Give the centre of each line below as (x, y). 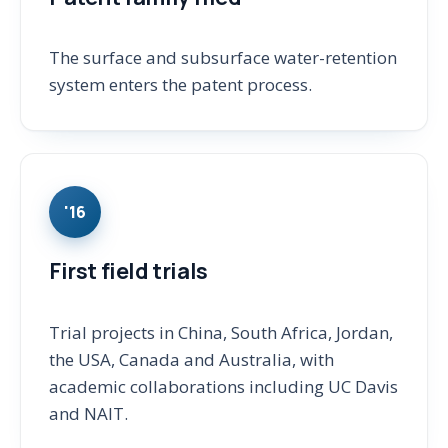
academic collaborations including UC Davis (223, 386)
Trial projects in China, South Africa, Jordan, (221, 332)
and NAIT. (88, 413)
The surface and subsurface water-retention (223, 58)
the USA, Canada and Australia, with (191, 359)
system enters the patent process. (180, 85)
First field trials (128, 271)
